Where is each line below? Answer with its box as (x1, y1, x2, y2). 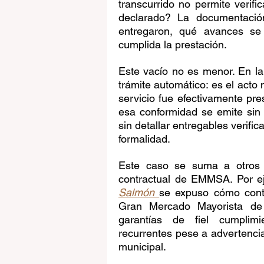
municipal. (118, 240, 166, 253)
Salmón (118, 186, 154, 199)
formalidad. (118, 133, 170, 146)
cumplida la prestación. (118, 38, 227, 51)
